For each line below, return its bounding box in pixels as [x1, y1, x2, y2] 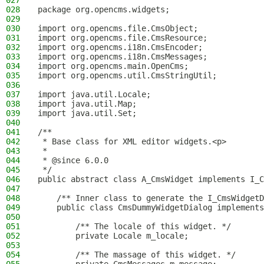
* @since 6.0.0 [38, 156, 108, 165]
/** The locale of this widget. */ [38, 222, 231, 231]
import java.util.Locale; [38, 90, 151, 99]
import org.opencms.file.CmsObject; [38, 24, 198, 33]
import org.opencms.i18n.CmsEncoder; [38, 42, 203, 52]
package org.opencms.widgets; [38, 5, 170, 14]
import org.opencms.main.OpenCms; [38, 61, 189, 71]
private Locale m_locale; [38, 231, 189, 240]
